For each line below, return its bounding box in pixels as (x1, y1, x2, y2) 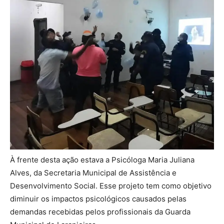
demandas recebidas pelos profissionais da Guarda (10, 207, 190, 217)
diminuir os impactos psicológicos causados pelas (10, 194, 186, 204)
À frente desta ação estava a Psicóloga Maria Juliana (10, 155, 194, 165)
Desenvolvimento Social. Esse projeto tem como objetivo (10, 181, 211, 191)
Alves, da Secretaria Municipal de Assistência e (10, 168, 176, 178)
